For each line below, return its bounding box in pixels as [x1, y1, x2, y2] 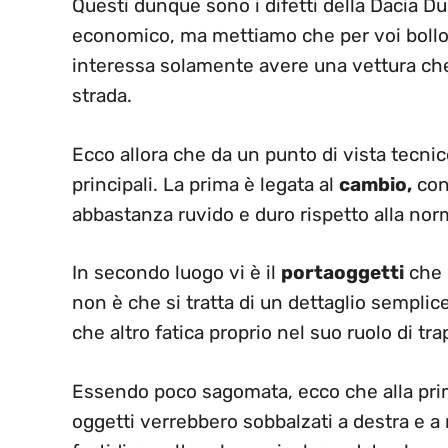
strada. [72, 84, 132, 108]
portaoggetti [281, 261, 404, 285]
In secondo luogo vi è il [72, 261, 281, 285]
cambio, [339, 172, 412, 196]
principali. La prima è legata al [72, 172, 339, 196]
